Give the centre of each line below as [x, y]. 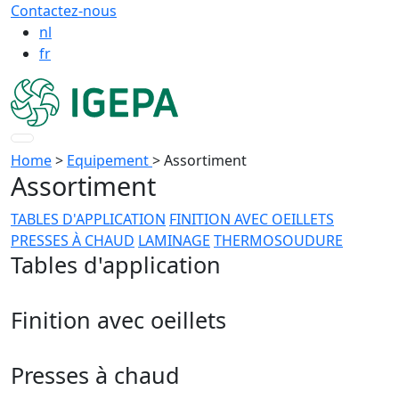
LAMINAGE [174, 240]
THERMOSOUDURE [278, 240]
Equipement [110, 160]
